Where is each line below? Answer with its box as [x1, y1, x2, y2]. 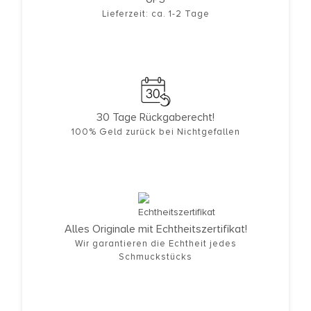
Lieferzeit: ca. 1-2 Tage [101, 8, 210, 20]
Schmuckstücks [119, 251, 192, 263]
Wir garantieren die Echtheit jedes [74, 238, 237, 250]
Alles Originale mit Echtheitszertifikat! [64, 222, 247, 237]
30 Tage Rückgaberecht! [96, 110, 215, 125]
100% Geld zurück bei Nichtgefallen [71, 126, 240, 138]
